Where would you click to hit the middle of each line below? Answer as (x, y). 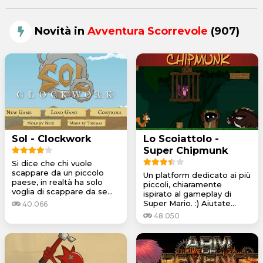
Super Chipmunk (186, 150)
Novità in (60, 31)
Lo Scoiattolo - (181, 138)
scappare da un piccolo (58, 172)
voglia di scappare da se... (62, 191)
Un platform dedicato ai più (197, 175)
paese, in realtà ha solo (57, 182)
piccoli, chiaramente (183, 184)
